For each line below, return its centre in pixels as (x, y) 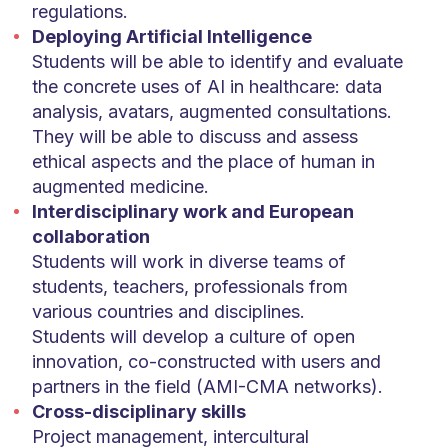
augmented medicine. (120, 186)
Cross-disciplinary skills (138, 411)
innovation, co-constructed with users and (206, 361)
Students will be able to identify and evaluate (217, 61)
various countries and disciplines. (168, 311)
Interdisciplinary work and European (192, 211)
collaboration (90, 236)
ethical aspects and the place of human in (203, 161)
